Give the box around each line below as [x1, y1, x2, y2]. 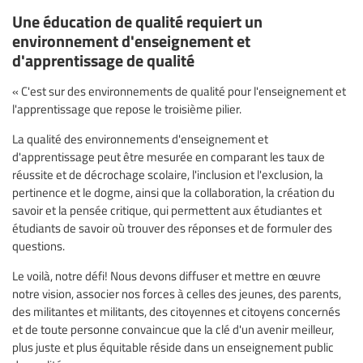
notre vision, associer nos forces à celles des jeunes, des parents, [12, 285, 341, 302]
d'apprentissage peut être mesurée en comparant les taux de [12, 148, 325, 165]
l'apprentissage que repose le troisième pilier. [12, 100, 241, 117]
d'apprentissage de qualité [12, 48, 194, 72]
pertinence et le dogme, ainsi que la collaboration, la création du [12, 184, 335, 201]
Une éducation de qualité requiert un [12, 9, 263, 33]
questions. [12, 237, 65, 254]
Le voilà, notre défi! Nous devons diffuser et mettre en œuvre [12, 267, 321, 284]
